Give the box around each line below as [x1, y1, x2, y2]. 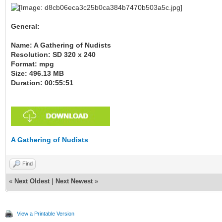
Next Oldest [14, 177, 50, 185]
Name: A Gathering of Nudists [11, 41, 111, 49]
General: [11, 22, 40, 30]
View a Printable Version [17, 211, 74, 217]
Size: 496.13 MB [11, 69, 64, 77]
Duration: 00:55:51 [11, 79, 73, 87]
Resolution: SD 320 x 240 [11, 51, 96, 58]
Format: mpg [11, 60, 54, 68]
